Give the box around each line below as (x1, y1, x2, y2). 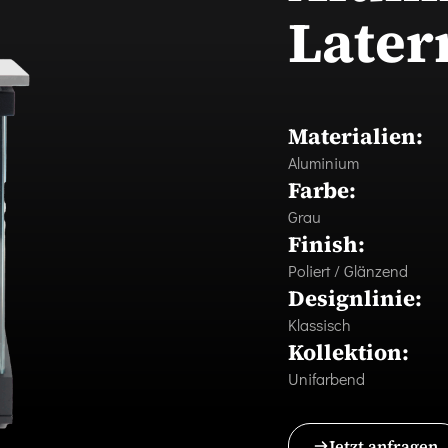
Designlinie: (288, 282, 422, 313)
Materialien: (288, 120, 423, 151)
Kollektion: (288, 336, 409, 367)
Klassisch (288, 313, 351, 335)
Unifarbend (288, 367, 365, 389)
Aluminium (288, 151, 359, 173)
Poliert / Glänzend (288, 259, 408, 281)
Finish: (288, 228, 365, 259)
